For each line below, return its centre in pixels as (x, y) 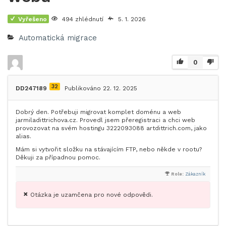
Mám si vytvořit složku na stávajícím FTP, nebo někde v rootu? (109, 149)
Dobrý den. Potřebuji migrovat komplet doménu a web (98, 112)
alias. (23, 136)
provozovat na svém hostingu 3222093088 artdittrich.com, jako (111, 128)
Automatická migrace (58, 38)
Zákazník (195, 174)
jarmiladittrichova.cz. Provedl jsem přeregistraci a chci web (105, 120)
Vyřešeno (33, 19)
